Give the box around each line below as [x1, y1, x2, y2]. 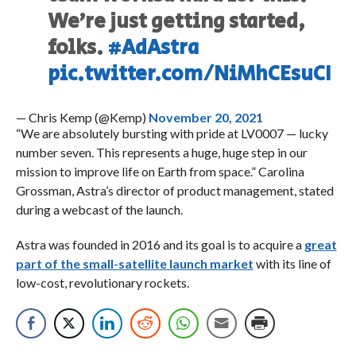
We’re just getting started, [48, 7, 306, 37]
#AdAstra [107, 33, 199, 64]
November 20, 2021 [148, 110, 263, 126]
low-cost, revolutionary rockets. [15, 275, 192, 291]
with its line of [253, 256, 331, 272]
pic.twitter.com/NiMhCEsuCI [48, 60, 332, 90]
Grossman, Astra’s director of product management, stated [15, 183, 334, 199]
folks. [48, 33, 108, 64]
